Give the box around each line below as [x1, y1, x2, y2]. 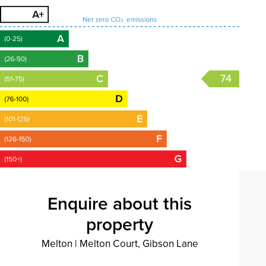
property [86, 211, 154, 237]
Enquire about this [47, 190, 192, 217]
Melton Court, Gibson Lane [77, 236, 198, 251]
